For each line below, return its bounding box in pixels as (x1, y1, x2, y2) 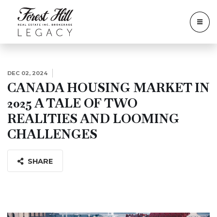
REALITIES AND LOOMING (7, 110, 179, 127)
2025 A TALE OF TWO (7, 95, 138, 111)
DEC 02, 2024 (7, 70, 47, 77)
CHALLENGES (7, 126, 97, 142)
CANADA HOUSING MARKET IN (7, 79, 210, 96)
